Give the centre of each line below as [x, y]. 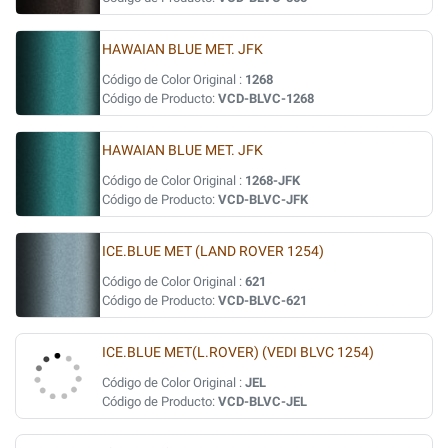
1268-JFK [272, 180]
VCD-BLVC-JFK [263, 199]
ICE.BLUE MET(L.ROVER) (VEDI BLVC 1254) [238, 352]
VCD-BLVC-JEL [262, 401]
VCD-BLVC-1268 [266, 98]
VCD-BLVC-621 [262, 300]
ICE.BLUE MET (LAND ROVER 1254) [213, 251]
